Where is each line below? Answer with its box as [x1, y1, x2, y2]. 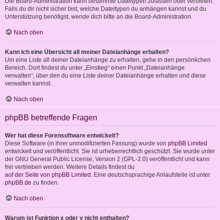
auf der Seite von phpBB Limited [5, 171, 91, 179]
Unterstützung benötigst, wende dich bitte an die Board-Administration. [5, 13, 192, 21]
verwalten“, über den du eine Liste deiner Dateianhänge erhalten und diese [5, 72, 206, 80]
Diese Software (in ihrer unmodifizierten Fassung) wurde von [5, 140, 168, 147]
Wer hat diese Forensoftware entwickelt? [5, 132, 119, 139]
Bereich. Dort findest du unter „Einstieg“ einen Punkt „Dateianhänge [5, 64, 185, 72]
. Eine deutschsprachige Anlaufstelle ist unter [91, 171, 210, 179]
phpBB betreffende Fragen [5, 113, 97, 122]
